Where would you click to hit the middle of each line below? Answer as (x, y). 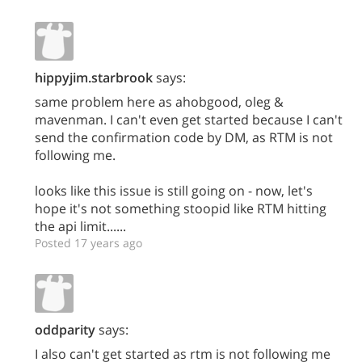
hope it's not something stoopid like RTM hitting (181, 208)
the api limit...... (80, 226)
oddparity (65, 329)
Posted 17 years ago (88, 242)
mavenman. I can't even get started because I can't (189, 119)
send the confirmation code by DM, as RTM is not (184, 137)
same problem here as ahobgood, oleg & (159, 101)
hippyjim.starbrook (94, 77)
